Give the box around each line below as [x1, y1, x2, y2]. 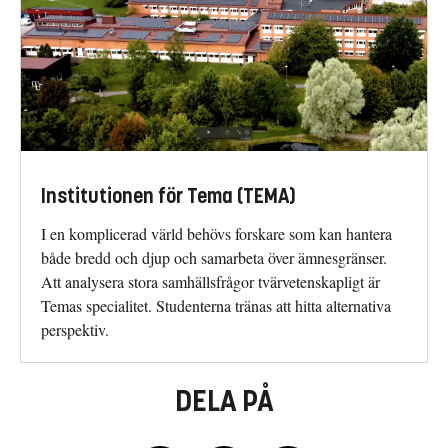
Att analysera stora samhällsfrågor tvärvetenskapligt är [41, 271, 380, 293]
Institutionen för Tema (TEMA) [41, 184, 296, 210]
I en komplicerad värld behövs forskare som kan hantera [41, 223, 392, 245]
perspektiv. [41, 319, 109, 341]
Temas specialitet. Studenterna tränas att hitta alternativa [41, 295, 391, 317]
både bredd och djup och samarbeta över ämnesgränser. [41, 247, 387, 269]
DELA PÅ [175, 383, 273, 420]
